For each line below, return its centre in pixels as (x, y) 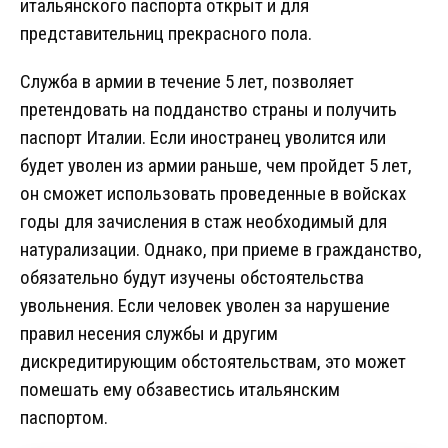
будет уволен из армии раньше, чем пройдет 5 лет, (216, 166)
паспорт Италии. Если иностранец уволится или (203, 138)
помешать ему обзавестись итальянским (180, 390)
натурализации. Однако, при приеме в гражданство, (221, 250)
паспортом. (64, 418)
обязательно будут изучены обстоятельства (192, 278)
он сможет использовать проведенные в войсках (213, 194)
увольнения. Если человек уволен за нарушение (205, 306)
